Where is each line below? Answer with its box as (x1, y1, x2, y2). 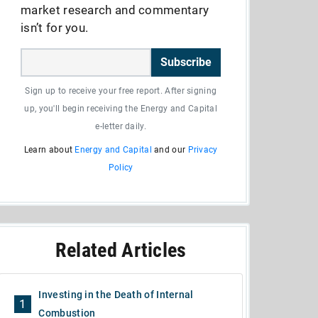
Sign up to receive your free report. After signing (25, 86, 217, 96)
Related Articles (55, 238, 187, 262)
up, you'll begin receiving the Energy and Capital (24, 104, 218, 114)
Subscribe (160, 55, 212, 69)
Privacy (187, 145, 218, 155)
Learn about (23, 145, 75, 155)
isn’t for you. (21, 21, 89, 35)
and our (151, 145, 188, 155)
